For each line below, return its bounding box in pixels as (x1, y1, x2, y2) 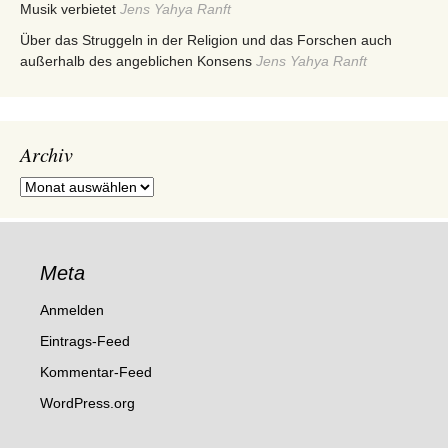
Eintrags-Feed (40, 332, 130, 349)
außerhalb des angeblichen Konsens (20, 52, 252, 69)
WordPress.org (40, 394, 135, 411)
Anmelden (40, 301, 104, 318)
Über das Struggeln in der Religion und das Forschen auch (20, 31, 392, 48)
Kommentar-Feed (40, 363, 152, 380)
